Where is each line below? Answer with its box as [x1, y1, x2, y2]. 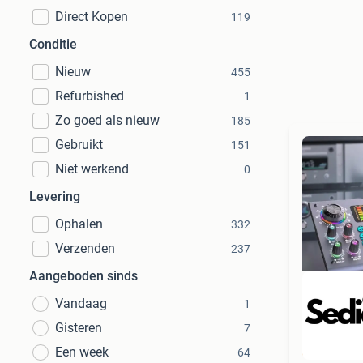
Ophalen [55, 216, 103, 232]
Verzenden [55, 241, 115, 256]
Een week [55, 344, 109, 360]
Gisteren [55, 320, 102, 335]
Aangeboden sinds [29, 268, 138, 284]
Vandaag [55, 296, 107, 311]
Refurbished [55, 88, 124, 104]
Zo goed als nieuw [55, 113, 160, 128]
